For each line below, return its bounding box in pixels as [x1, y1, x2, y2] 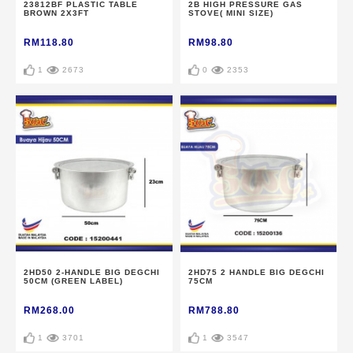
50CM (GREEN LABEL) [24, 277, 123, 286]
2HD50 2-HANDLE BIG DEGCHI [24, 268, 160, 277]
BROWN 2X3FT [24, 9, 89, 18]
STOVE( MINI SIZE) [188, 9, 273, 18]
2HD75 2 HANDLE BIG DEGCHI [188, 268, 325, 277]
